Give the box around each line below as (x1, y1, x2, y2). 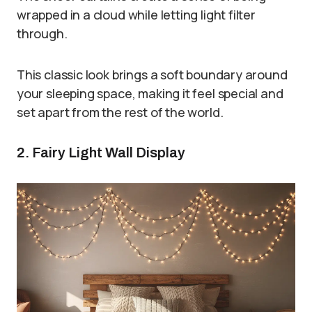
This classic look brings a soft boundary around (17, 66, 288, 84)
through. (17, 25, 68, 42)
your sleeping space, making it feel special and (17, 85, 283, 102)
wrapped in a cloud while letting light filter (17, 6, 256, 24)
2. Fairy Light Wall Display (17, 145, 185, 161)
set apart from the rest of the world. (17, 104, 224, 121)
